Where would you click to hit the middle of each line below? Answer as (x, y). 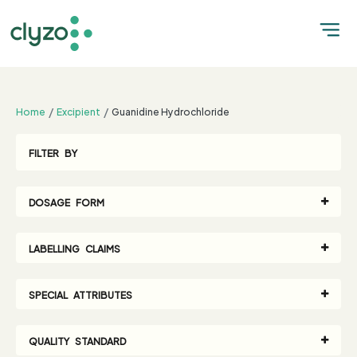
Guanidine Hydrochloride (171, 111)
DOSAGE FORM (67, 202)
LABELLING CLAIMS (75, 248)
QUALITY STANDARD (77, 340)
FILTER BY (53, 152)
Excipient (78, 111)
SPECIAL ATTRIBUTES (80, 294)
